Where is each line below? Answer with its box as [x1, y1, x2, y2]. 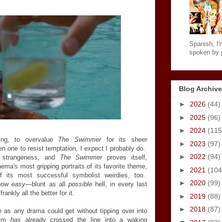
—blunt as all [25, 180, 68, 188]
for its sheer [101, 136, 148, 143]
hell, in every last [92, 180, 148, 188]
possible [68, 180, 92, 188]
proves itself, [102, 154, 148, 161]
